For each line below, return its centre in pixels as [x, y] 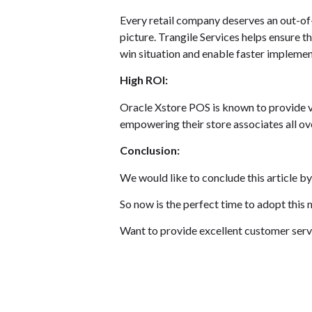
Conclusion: [150, 150]
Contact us [111, 298]
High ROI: [144, 80]
